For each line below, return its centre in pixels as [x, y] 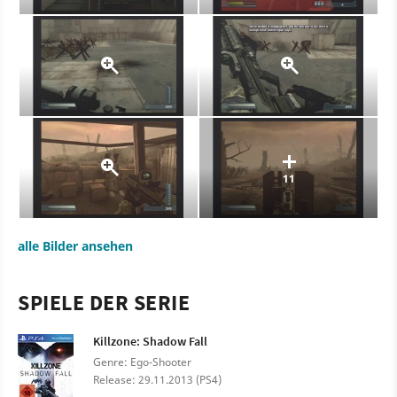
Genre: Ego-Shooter [142, 362]
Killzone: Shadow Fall [150, 341]
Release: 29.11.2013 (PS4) [157, 379]
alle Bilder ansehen [75, 245]
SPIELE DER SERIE [104, 302]
